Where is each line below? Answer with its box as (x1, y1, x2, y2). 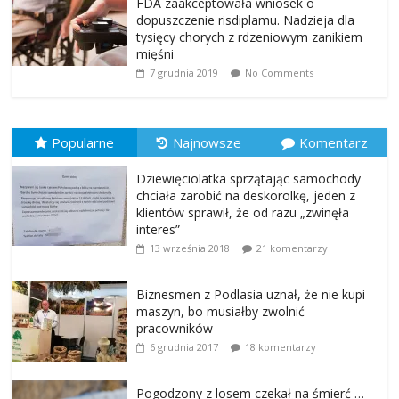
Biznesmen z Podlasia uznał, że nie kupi (136, 285, 366, 303)
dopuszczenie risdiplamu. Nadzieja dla (136, 11, 355, 28)
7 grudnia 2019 (150, 65, 219, 79)
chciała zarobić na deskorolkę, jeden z (136, 186, 356, 204)
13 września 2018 (150, 240, 231, 255)
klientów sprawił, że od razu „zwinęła (136, 203, 350, 221)
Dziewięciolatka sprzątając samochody (136, 169, 362, 187)
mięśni (136, 45, 175, 62)
